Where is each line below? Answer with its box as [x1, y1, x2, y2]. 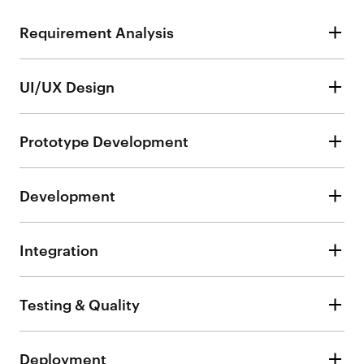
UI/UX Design [19, 75, 115, 96]
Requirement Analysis [19, 20, 175, 41]
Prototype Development [19, 129, 189, 150]
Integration [19, 238, 99, 259]
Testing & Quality [19, 292, 141, 314]
